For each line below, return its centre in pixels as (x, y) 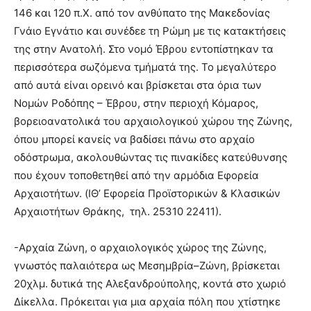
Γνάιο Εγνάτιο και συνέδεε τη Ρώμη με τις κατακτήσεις (150, 31)
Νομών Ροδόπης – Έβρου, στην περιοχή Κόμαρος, (136, 103)
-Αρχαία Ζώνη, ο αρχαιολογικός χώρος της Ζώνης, (140, 248)
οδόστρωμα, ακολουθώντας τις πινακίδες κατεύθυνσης (151, 158)
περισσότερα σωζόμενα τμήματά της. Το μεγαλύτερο (145, 67)
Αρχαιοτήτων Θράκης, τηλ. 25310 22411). (118, 212)
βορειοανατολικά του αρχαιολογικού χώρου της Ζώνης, (153, 121)
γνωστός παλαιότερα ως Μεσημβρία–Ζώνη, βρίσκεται (147, 266)
